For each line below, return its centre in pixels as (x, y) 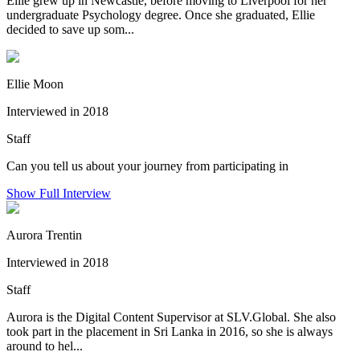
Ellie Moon (35, 84)
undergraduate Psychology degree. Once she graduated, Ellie (161, 15)
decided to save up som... (70, 30)
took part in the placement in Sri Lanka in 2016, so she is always (170, 332)
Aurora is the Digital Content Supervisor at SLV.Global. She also (171, 317)
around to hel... (45, 346)
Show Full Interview (59, 194)
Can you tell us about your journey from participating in (147, 166)
